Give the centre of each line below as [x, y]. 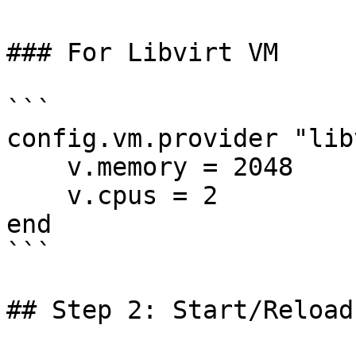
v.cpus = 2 [37, 195]
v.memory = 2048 [37, 167]
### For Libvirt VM [142, 52]
